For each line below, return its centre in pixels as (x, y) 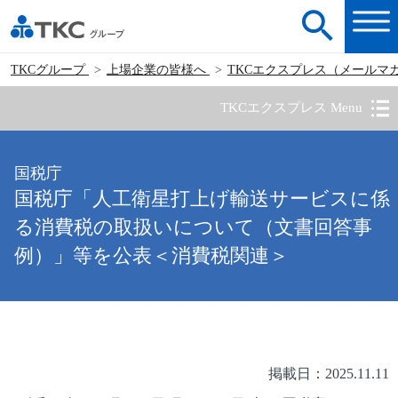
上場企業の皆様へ (158, 69)
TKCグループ (49, 69)
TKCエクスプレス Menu (291, 108)
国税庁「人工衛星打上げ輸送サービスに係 (203, 199)
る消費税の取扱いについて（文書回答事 (194, 228)
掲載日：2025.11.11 (329, 374)
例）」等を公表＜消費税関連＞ (152, 256)
